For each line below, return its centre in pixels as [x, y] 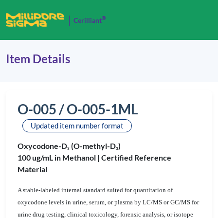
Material [32, 169]
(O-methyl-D [93, 146]
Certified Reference [136, 157]
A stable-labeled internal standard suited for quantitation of [95, 190]
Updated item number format [77, 126]
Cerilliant [88, 20]
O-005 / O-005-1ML [78, 109]
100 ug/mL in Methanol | [59, 157]
